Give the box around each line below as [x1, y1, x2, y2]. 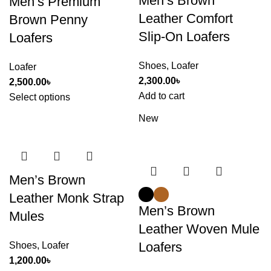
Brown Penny [9, 11, 88, 27]
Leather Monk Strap [9, 190, 124, 206]
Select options [9, 91, 70, 102]
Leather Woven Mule [139, 221, 260, 237]
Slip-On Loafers [139, 29, 230, 45]
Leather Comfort [139, 11, 233, 27]
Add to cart [139, 91, 184, 102]
